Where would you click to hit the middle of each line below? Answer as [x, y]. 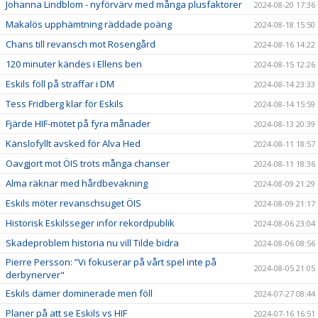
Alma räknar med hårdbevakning [77, 183]
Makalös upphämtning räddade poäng [89, 24]
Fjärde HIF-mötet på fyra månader [78, 123]
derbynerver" [35, 274]
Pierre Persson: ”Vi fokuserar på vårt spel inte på [111, 262]
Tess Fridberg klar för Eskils [65, 103]
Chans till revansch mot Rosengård [81, 44]
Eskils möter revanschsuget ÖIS [73, 203]
